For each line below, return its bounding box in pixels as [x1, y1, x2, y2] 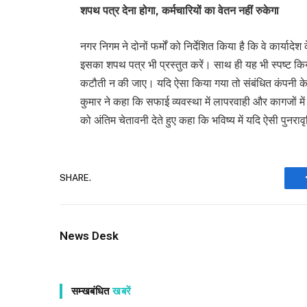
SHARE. [60, 173, 91, 184]
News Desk [60, 228, 119, 243]
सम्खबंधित [71, 284, 113, 297]
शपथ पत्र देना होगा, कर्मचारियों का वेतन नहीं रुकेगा [80, 4, 280, 18]
